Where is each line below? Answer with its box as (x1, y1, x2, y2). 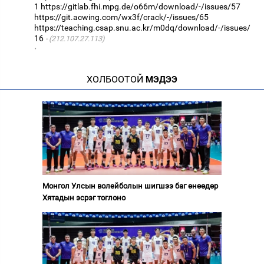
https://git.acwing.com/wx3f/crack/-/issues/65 (34, 12, 209, 22)
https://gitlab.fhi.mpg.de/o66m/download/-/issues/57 (41, 1, 240, 11)
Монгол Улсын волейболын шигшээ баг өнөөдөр (42, 181, 218, 190)
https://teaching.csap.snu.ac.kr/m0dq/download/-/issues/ (34, 22, 250, 32)
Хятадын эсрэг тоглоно (42, 193, 126, 202)
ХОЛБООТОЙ (87, 73, 143, 85)
